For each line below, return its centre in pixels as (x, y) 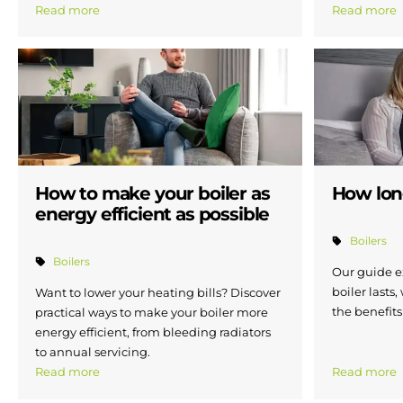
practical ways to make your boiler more (152, 313)
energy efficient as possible (152, 214)
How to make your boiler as (152, 193)
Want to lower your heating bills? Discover (158, 293)
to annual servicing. (93, 352)
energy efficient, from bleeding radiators (153, 332)
